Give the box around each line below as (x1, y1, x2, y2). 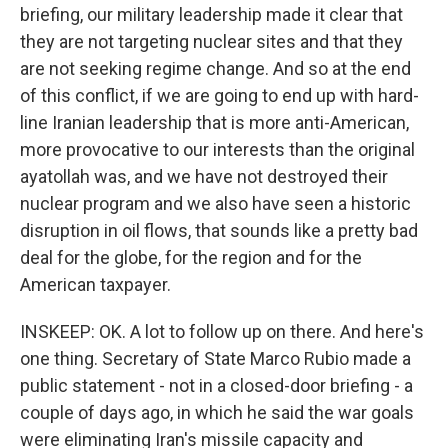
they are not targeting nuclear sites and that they (20, 31, 403, 52)
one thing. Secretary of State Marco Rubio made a (20, 348, 411, 369)
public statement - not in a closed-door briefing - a (20, 375, 413, 396)
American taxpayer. (20, 274, 171, 295)
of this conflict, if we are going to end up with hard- (20, 85, 419, 106)
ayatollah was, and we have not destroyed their (20, 166, 388, 187)
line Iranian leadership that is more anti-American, (20, 112, 409, 133)
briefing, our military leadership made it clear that (20, 4, 403, 25)
